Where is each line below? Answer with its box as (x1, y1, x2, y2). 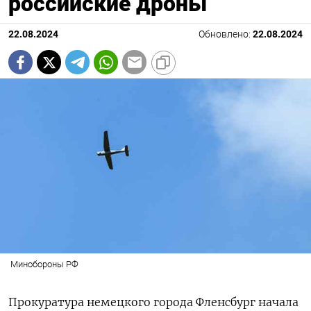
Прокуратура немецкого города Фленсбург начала (8, 295, 299, 310)
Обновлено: (199, 28, 253, 41)
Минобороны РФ (10, 259, 78, 270)
